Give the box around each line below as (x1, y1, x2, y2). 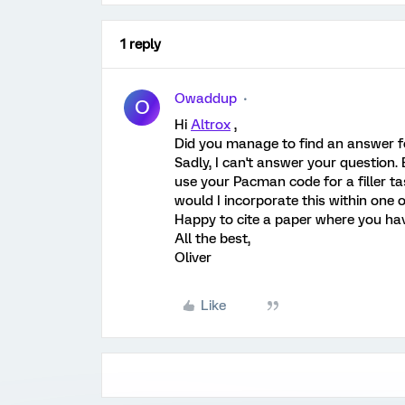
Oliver (174, 250, 212, 266)
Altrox (191, 117, 231, 133)
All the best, (174, 231, 250, 247)
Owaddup (174, 90, 237, 107)
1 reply (120, 36, 161, 52)
